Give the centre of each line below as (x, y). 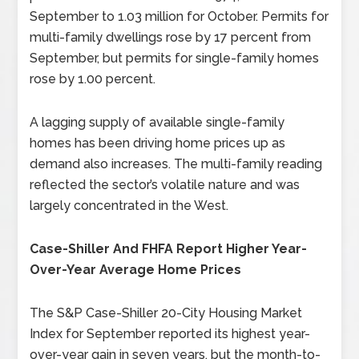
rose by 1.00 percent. (93, 79)
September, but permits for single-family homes (175, 58)
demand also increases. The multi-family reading (176, 164)
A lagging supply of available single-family (157, 122)
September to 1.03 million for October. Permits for (179, 16)
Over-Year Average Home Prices (136, 270)
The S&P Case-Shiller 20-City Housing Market (166, 313)
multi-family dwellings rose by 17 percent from (171, 37)
